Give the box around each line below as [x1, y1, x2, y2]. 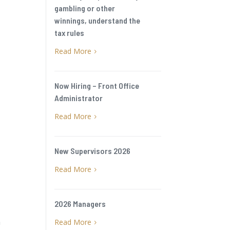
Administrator [54, 93, 103, 103]
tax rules [54, 28, 85, 38]
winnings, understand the [54, 15, 141, 26]
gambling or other [54, 3, 116, 13]
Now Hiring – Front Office [54, 81, 140, 91]
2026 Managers [54, 199, 106, 209]
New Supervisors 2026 [54, 146, 131, 156]
